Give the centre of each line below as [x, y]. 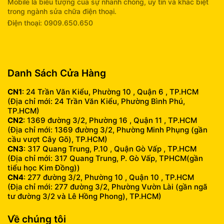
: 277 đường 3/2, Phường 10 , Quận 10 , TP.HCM [109, 177]
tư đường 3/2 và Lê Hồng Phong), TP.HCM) [84, 196]
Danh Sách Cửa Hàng [57, 73]
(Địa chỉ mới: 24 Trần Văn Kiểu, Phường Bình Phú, [96, 101]
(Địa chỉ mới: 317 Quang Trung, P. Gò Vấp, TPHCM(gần [105, 158]
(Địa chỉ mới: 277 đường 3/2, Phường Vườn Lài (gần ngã [107, 186]
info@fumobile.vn [38, 44]
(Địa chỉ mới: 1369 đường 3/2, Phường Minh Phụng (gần [107, 129]
